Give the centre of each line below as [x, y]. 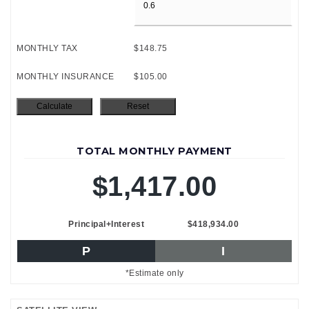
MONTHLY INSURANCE [66, 76]
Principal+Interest [106, 224]
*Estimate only [154, 273]
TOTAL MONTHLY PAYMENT [154, 151]
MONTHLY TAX [47, 48]
